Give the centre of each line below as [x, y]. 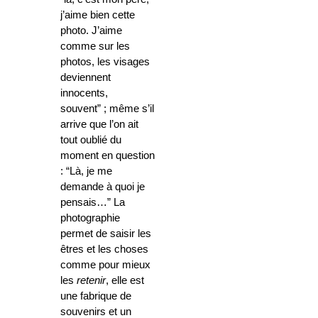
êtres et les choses [104, 250]
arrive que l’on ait [99, 125]
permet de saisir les [106, 234]
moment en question [108, 156]
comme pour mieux [105, 265]
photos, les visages [105, 62]
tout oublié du [91, 140]
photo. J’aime [91, 31]
